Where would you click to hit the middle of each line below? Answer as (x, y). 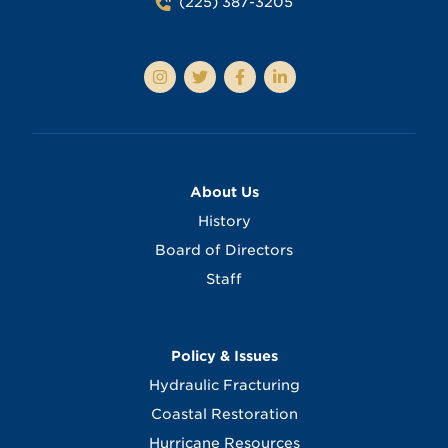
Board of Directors (224, 250)
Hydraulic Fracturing (224, 385)
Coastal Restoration (224, 414)
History (224, 221)
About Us (224, 192)
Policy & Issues (224, 356)
